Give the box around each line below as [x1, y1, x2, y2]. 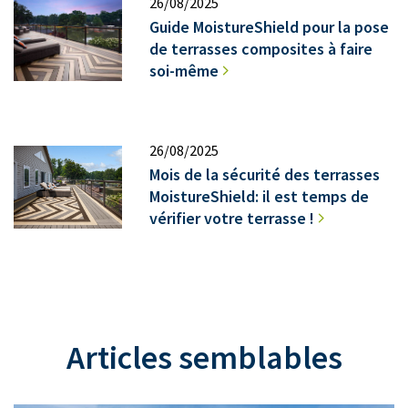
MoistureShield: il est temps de [149, 185, 370, 207]
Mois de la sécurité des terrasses [149, 163, 381, 185]
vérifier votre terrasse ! [149, 207, 315, 229]
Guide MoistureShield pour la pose [149, 15, 390, 37]
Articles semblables [66, 336, 342, 378]
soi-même [149, 59, 219, 81]
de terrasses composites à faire [149, 37, 373, 59]
